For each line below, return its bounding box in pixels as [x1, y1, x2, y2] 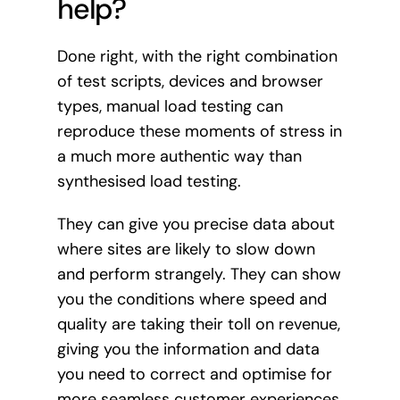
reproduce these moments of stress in [56, 121, 342, 143]
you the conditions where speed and [56, 288, 327, 311]
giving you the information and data [56, 338, 320, 361]
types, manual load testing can [56, 96, 283, 118]
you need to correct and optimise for [56, 363, 332, 386]
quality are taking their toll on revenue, [56, 313, 340, 336]
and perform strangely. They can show [56, 263, 341, 286]
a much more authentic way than [56, 146, 302, 168]
